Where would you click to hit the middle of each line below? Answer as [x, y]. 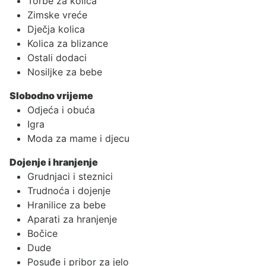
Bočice [42, 233]
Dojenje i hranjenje [54, 162]
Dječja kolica [56, 29]
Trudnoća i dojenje [69, 190]
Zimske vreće [57, 15]
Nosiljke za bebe [65, 72]
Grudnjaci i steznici [70, 176]
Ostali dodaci [57, 57]
